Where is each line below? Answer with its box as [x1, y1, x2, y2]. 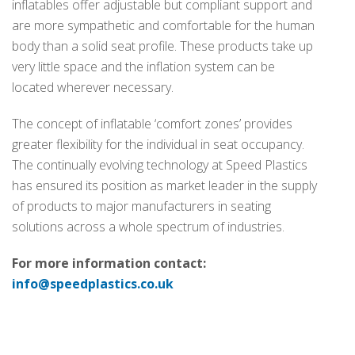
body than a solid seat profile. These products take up [12, 37, 313, 55]
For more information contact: [12, 254, 206, 272]
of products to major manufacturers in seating [12, 197, 271, 215]
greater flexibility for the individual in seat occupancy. [12, 136, 304, 153]
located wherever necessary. [12, 78, 174, 96]
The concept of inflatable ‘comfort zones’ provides [12, 115, 292, 132]
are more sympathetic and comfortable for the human [12, 17, 315, 34]
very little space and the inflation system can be [12, 58, 275, 75]
